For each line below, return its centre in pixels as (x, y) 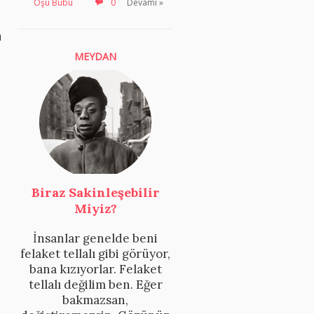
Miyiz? (95, 209)
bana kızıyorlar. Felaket (95, 269)
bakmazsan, (95, 300)
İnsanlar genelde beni (95, 239)
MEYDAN (95, 57)
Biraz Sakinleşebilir (95, 193)
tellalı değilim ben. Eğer (95, 285)
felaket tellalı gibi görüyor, (95, 254)
